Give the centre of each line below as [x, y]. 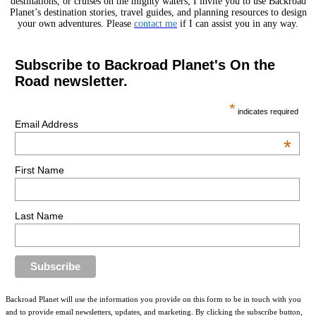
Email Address [46, 124]
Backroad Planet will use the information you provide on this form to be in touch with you [153, 300]
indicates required [267, 112]
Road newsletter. [71, 81]
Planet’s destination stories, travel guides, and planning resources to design [158, 13]
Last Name [39, 215]
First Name [39, 170]
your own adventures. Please [76, 24]
